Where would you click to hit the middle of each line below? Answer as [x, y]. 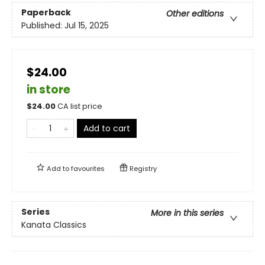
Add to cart [107, 128]
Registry [142, 168]
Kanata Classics [54, 224]
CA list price [80, 106]
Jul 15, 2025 [87, 25]
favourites [88, 168]
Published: [43, 25]
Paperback [46, 12]
